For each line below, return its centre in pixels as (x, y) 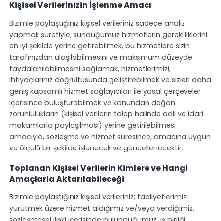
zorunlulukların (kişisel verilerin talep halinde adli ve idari (106, 114)
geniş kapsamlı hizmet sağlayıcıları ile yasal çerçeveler (105, 91)
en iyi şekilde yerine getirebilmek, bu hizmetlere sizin (99, 46)
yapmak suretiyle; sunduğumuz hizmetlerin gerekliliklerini (108, 34)
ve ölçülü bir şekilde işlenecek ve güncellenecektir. (96, 148)
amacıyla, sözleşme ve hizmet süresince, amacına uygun (110, 136)
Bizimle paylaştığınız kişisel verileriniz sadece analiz (97, 23)
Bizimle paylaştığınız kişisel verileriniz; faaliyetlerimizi (98, 197)
